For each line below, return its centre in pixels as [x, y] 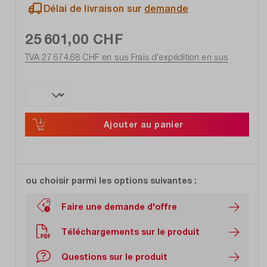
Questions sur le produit [114, 256]
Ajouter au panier [143, 125]
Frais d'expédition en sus [178, 57]
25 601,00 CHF [74, 39]
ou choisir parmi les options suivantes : [111, 181]
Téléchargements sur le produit [131, 231]
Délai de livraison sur [94, 9]
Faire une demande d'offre [119, 206]
